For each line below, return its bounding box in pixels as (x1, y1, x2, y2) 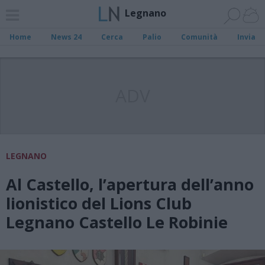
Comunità (180, 32, 218, 42)
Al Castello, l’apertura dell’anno (6, 173, 254, 195)
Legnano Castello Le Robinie (6, 211, 228, 233)
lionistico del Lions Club (6, 192, 192, 214)
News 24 (51, 32, 82, 42)
